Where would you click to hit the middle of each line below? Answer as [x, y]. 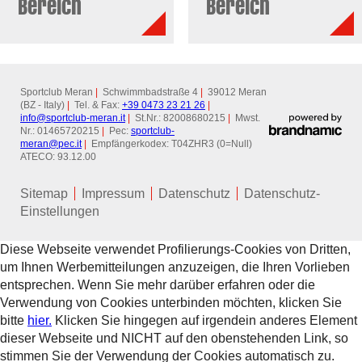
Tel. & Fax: [96, 105]
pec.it [70, 144]
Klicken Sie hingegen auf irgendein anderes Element [204, 321]
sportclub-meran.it [86, 118]
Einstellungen [60, 212]
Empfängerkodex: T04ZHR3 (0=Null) [169, 144]
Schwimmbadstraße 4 [149, 93]
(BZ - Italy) [44, 105]
